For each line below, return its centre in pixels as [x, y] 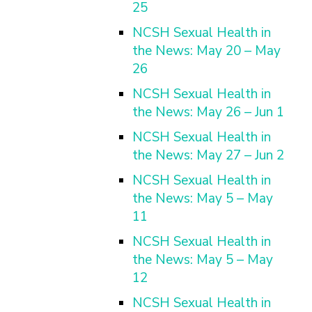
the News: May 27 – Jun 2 [208, 155]
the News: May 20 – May [206, 51]
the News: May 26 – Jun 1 [208, 112]
